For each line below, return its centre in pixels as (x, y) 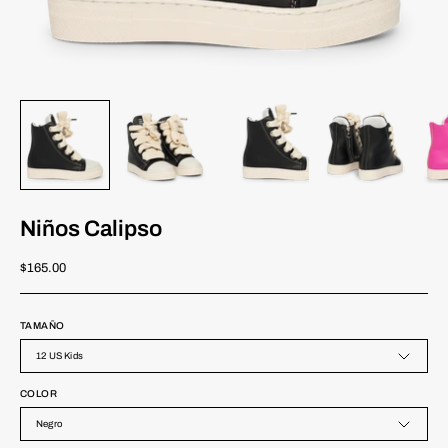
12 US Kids (59, 356)
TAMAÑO (42, 326)
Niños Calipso (91, 229)
